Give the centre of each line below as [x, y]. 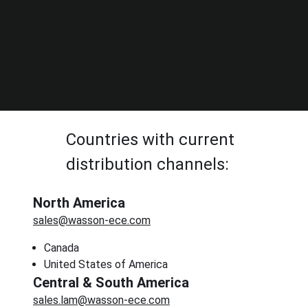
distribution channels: [147, 164]
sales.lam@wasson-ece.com [101, 300]
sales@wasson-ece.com [92, 220]
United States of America [106, 264]
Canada [62, 248]
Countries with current [150, 140]
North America [79, 203]
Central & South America [111, 283]
